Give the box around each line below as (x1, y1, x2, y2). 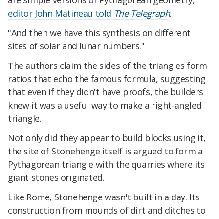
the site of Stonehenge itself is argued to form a (8, 145, 203, 157)
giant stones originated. (8, 171, 105, 183)
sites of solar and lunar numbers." (8, 40, 145, 52)
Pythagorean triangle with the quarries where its (8, 158, 205, 170)
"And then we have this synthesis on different (8, 27, 191, 39)
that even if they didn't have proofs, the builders (8, 86, 204, 98)
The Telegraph (113, 7, 170, 20)
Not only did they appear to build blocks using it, (8, 131, 206, 144)
